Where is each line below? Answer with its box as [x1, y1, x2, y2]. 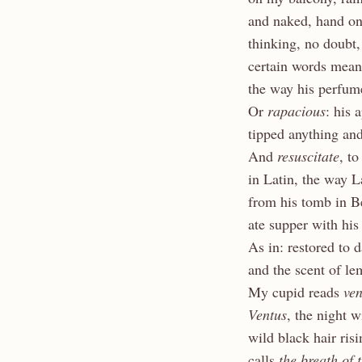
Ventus [248, 304, 287, 324]
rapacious [267, 100, 326, 120]
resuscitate [277, 145, 339, 166]
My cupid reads [248, 281, 343, 301]
